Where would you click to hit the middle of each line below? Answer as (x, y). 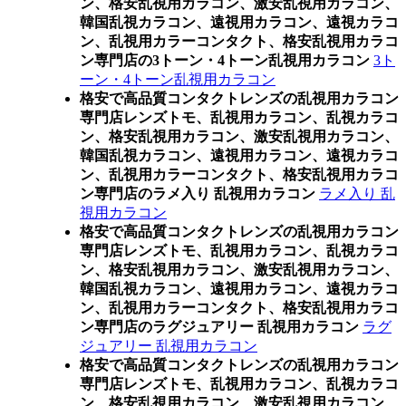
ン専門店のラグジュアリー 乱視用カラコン (219, 327)
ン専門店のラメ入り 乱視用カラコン (198, 193)
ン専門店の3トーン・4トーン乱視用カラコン (225, 60)
